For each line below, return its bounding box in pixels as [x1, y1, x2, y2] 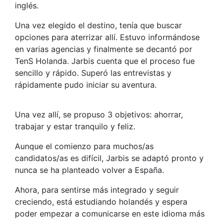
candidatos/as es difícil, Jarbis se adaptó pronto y [15, 153, 204, 163]
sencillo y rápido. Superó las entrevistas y [15, 68, 171, 78]
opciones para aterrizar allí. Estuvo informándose [15, 32, 200, 42]
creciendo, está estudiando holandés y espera [15, 197, 187, 207]
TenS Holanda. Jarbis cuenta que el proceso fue [15, 56, 195, 66]
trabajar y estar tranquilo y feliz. [15, 121, 135, 131]
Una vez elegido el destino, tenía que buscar [15, 20, 182, 30]
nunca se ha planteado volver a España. [15, 165, 166, 175]
